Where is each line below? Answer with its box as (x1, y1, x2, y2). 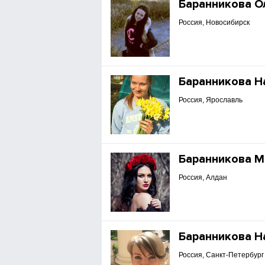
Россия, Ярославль (179, 96, 243, 104)
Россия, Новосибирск (179, 18, 250, 27)
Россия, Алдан (179, 173, 228, 182)
